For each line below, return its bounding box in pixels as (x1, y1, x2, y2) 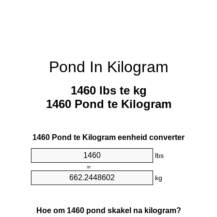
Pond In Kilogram (48, 58, 169, 76)
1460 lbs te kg (70, 84, 147, 97)
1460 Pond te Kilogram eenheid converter (32, 133, 185, 142)
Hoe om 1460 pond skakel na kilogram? (36, 206, 181, 215)
